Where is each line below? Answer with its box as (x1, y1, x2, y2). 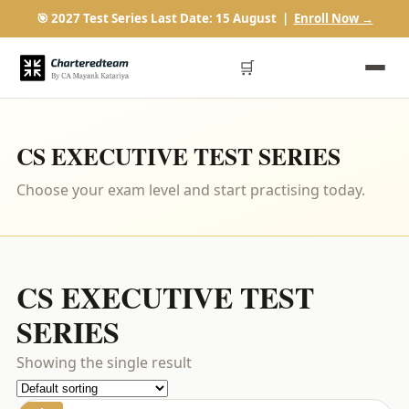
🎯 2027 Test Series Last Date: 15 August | (36, 10, 294, 26)
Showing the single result (16, 352, 192, 372)
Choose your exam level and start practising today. (16, 180, 365, 200)
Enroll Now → (293, 10, 373, 26)
